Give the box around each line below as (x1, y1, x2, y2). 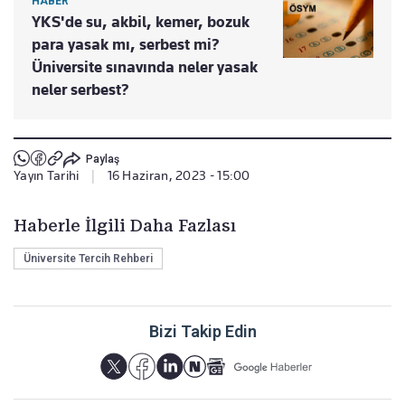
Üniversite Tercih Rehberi (24, 251, 153, 265)
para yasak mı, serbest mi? (32, 34, 220, 53)
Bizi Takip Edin (148, 321, 257, 341)
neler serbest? (32, 80, 129, 99)
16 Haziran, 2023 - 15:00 (107, 167, 250, 183)
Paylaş (85, 153, 119, 166)
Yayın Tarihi (14, 167, 80, 183)
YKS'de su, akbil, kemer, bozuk (32, 12, 250, 31)
